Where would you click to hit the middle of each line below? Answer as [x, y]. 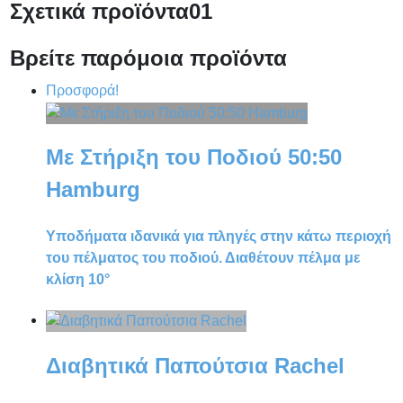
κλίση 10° [78, 279]
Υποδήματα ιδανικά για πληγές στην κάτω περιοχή [219, 236]
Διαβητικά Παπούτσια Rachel [196, 365]
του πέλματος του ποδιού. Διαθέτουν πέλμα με [204, 257]
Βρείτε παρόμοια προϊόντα [149, 58]
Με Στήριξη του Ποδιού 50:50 [194, 157]
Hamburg [94, 190]
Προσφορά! [83, 90]
